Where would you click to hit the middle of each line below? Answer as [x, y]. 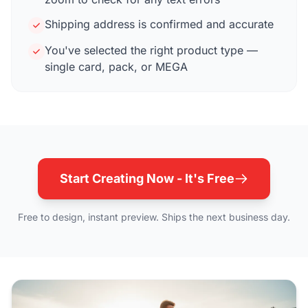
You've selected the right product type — [151, 50]
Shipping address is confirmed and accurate [159, 24]
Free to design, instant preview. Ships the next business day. [154, 217]
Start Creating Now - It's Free [147, 178]
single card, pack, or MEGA [116, 67]
